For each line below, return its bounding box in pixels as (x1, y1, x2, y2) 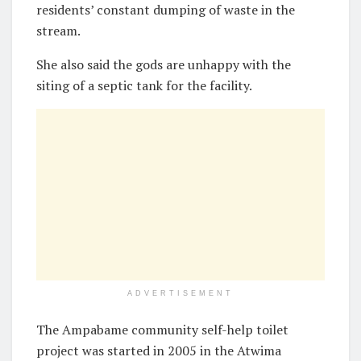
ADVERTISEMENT (127, 289, 234, 298)
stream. (36, 22, 81, 40)
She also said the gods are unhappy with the (36, 56, 291, 74)
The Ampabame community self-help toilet (36, 321, 288, 339)
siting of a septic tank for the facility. (36, 77, 252, 95)
